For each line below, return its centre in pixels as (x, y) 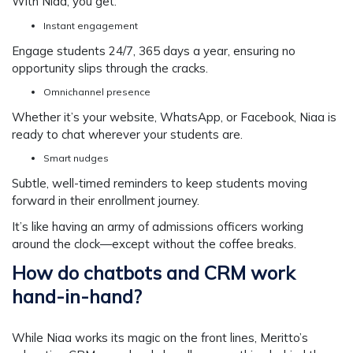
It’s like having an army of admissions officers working (158, 226)
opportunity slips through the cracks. (110, 68)
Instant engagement (91, 25)
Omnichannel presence (98, 91)
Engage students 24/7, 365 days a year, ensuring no (154, 50)
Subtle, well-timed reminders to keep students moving (160, 184)
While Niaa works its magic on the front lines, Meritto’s (160, 337)
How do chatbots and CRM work (153, 272)
